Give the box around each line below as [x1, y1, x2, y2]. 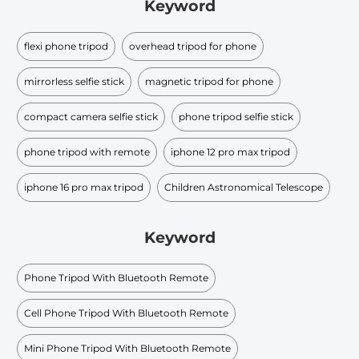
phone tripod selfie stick [179, 110, 293, 123]
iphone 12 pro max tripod [171, 145, 290, 158]
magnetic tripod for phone [145, 75, 273, 87]
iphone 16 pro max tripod [24, 180, 143, 193]
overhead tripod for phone [129, 39, 256, 52]
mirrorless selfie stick [24, 75, 124, 87]
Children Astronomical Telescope [164, 180, 323, 193]
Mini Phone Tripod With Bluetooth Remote [24, 341, 231, 354]
